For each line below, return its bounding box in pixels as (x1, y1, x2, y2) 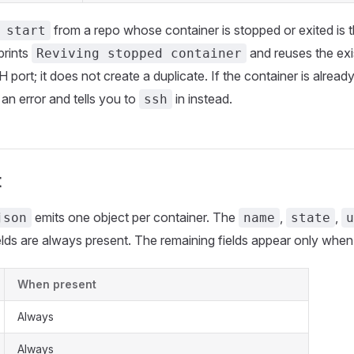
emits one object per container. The (32, 209, 239, 225)
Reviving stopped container (36, 46, 242, 61)
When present (17, 277, 96, 291)
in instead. (172, 91, 232, 107)
